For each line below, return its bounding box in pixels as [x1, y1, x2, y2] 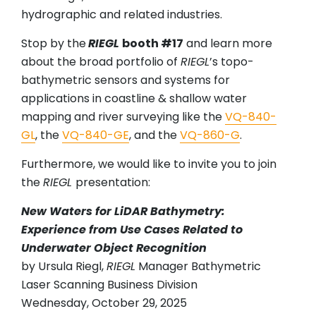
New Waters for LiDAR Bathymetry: [21, 203, 225, 220]
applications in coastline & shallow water [21, 90, 247, 107]
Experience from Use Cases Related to [21, 221, 243, 238]
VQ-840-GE [62, 127, 129, 144]
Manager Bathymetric [135, 258, 261, 275]
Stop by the [21, 35, 86, 52]
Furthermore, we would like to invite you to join [21, 156, 276, 173]
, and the [129, 127, 180, 144]
